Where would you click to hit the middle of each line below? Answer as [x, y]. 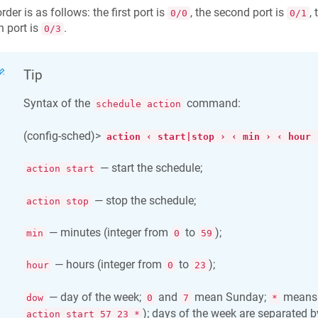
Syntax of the [58, 104]
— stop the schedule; [143, 200]
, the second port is [238, 12]
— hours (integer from [108, 265]
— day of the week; [95, 297]
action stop [57, 201]
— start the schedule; [149, 168]
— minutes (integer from [108, 232]
